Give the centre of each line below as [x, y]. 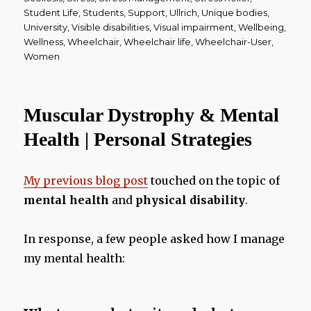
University [46, 27]
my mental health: [75, 259]
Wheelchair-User [234, 42]
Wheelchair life [158, 42]
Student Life [51, 13]
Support [147, 13]
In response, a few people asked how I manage [154, 239]
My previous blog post [86, 181]
